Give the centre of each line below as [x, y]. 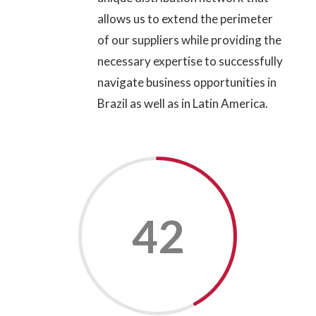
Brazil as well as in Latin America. [182, 103]
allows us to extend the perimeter [185, 18]
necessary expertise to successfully [190, 61]
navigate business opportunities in [187, 82]
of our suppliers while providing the [189, 39]
